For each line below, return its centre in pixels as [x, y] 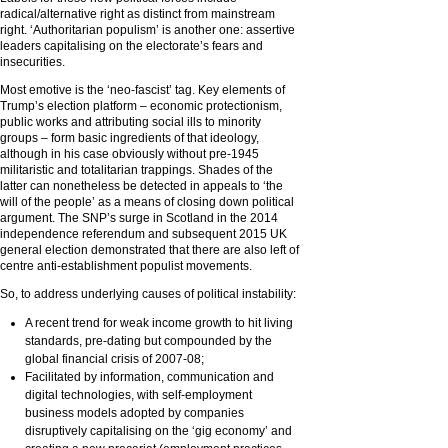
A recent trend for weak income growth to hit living [159, 323]
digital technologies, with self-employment [138, 395]
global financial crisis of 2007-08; [114, 359]
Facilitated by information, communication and [149, 377]
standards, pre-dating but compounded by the [148, 341]
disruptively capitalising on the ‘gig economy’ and [158, 431]
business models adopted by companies [134, 413]
